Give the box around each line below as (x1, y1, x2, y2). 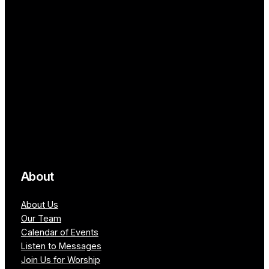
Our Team (20, 213, 61, 224)
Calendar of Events (20, 226, 98, 238)
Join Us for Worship (20, 254, 100, 265)
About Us (20, 199, 58, 210)
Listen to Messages (20, 240, 101, 252)
